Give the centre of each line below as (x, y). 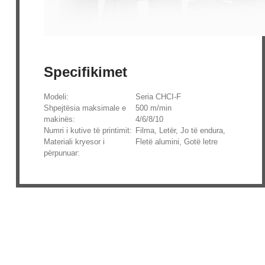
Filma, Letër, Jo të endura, (181, 131)
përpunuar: (62, 153)
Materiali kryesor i (74, 142)
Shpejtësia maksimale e (85, 108)
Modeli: (56, 97)
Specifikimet (85, 72)
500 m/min (154, 108)
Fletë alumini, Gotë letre (177, 142)
